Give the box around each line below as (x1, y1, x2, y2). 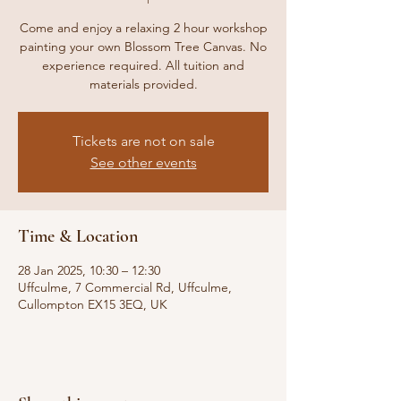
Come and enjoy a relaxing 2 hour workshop (19, 20, 268, 36)
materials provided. (89, 76, 198, 92)
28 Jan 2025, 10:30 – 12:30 (18, 262, 160, 278)
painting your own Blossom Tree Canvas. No (20, 38, 267, 55)
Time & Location (18, 226, 138, 247)
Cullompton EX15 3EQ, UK (18, 296, 167, 312)
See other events (90, 154, 197, 171)
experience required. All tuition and (42, 57, 244, 73)
